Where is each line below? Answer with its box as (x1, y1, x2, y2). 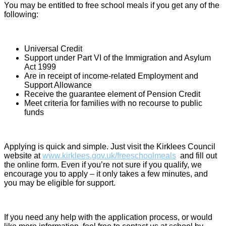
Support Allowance (24, 80, 92, 89)
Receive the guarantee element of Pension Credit (24, 89, 200, 98)
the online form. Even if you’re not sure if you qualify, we (4, 160, 202, 169)
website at (4, 151, 42, 160)
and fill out (176, 151, 217, 160)
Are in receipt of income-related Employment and (24, 71, 198, 80)
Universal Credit (24, 44, 82, 53)
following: (4, 10, 38, 19)
